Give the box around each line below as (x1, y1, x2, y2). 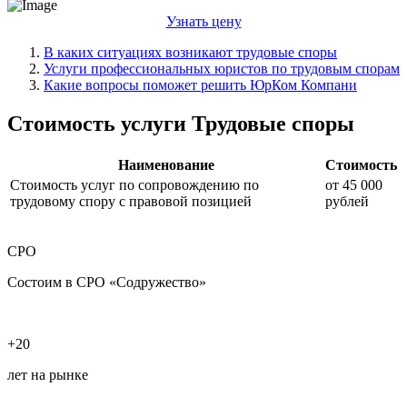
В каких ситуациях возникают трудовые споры (44, 44, 337, 60)
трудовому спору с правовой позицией (10, 193, 252, 209)
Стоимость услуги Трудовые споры (7, 111, 354, 135)
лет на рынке (7, 366, 88, 382)
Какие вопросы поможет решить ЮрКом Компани (44, 76, 357, 93)
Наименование (117, 156, 214, 173)
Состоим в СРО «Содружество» (7, 273, 206, 290)
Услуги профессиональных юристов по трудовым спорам (44, 60, 400, 76)
